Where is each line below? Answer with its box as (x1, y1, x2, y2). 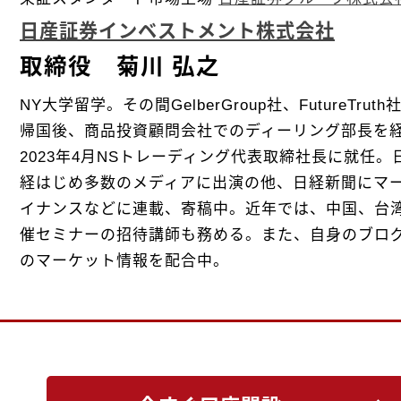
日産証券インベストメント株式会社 (20, 20, 335, 42)
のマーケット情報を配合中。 (20, 252, 229, 269)
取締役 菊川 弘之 (20, 53, 220, 79)
